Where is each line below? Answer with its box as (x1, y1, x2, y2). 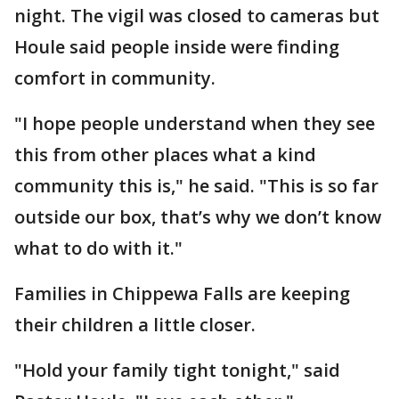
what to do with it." (14, 235, 183, 260)
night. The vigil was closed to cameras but (14, 3, 379, 28)
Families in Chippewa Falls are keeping (14, 281, 350, 305)
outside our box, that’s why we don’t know (14, 204, 381, 229)
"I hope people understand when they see (14, 110, 375, 135)
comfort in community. (14, 65, 216, 90)
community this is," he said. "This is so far (14, 173, 379, 198)
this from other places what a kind (14, 142, 316, 167)
